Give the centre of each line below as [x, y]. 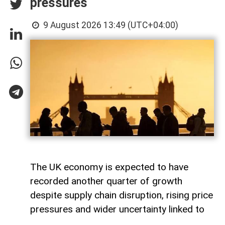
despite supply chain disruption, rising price [122, 195]
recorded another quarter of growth [106, 181]
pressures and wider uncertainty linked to [117, 209]
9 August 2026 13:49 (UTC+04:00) [110, 25]
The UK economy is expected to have [109, 167]
